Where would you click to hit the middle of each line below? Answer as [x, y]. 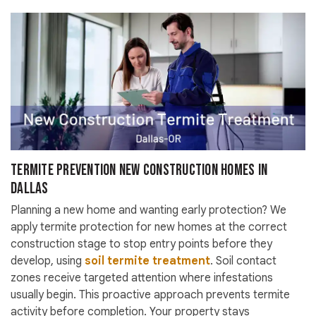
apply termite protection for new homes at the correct [149, 227]
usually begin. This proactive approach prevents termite [150, 295]
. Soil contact [243, 261]
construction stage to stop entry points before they [141, 244]
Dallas [30, 189]
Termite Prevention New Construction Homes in [139, 171]
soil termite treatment [147, 261]
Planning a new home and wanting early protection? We [148, 211]
